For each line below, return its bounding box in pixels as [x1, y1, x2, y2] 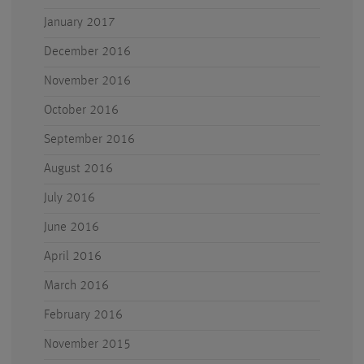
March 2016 [44, 279, 109, 292]
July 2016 [44, 192, 95, 205]
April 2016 [44, 250, 102, 263]
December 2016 [44, 45, 131, 58]
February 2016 [44, 309, 123, 322]
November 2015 [44, 338, 131, 351]
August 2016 [44, 162, 113, 175]
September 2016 [44, 133, 135, 146]
